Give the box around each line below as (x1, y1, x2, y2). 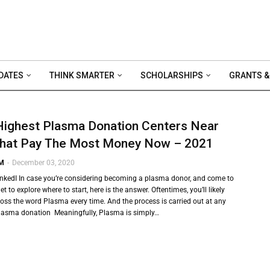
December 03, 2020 (12, 159, 75, 167)
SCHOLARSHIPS (140, 71, 203, 80)
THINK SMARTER (49, 71, 115, 80)
